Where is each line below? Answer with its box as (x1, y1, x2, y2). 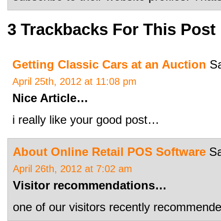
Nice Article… (12, 91, 88, 105)
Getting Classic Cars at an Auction (12, 58, 206, 71)
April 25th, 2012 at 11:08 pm (12, 76, 137, 87)
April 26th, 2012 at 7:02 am (13, 163, 132, 174)
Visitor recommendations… (13, 179, 167, 192)
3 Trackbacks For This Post (7, 20, 216, 38)
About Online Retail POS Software (13, 145, 206, 158)
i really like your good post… (12, 113, 159, 126)
